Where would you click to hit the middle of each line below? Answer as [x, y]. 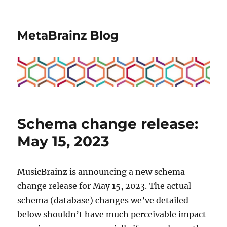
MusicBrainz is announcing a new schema [101, 172]
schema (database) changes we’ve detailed [103, 200]
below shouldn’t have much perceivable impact [112, 214]
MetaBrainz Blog [68, 35]
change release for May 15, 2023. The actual [104, 186]
